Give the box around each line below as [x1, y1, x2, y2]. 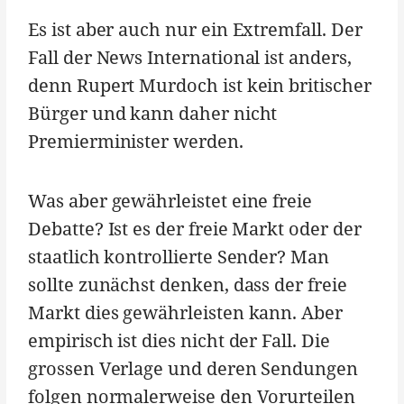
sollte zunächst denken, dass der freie [28, 272, 347, 298]
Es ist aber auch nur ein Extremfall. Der [28, 17, 363, 42]
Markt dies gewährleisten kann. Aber [28, 300, 343, 326]
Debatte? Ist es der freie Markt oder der [28, 216, 362, 242]
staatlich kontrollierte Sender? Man [28, 244, 329, 270]
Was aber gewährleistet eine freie [28, 188, 313, 214]
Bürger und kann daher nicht [28, 101, 278, 126]
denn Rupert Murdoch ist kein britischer [28, 73, 372, 98]
